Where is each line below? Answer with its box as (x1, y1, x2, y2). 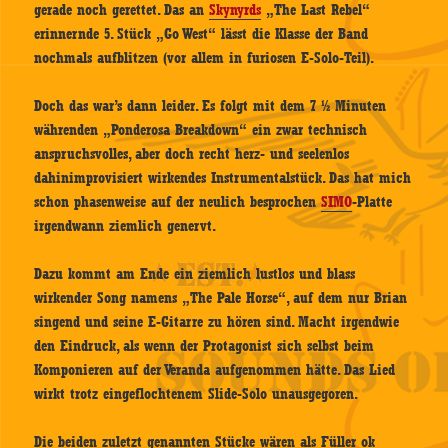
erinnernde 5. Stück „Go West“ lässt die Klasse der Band (34, 25, 369, 44)
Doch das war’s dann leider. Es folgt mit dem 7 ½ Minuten (34, 97, 387, 116)
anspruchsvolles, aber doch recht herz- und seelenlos (34, 145, 350, 164)
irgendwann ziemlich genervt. (34, 217, 217, 236)
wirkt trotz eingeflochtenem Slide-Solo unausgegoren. (34, 385, 359, 404)
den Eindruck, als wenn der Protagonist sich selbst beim (34, 337, 375, 356)
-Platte (352, 193, 393, 212)
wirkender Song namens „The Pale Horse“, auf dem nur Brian (34, 289, 408, 308)
